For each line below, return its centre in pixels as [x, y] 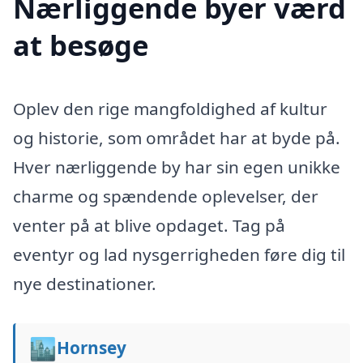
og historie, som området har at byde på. [177, 138]
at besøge [81, 45]
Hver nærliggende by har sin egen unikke [177, 167]
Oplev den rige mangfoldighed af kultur [170, 109]
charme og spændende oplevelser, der [166, 196]
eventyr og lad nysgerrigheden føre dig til [179, 254]
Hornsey [91, 347]
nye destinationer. [85, 284]
